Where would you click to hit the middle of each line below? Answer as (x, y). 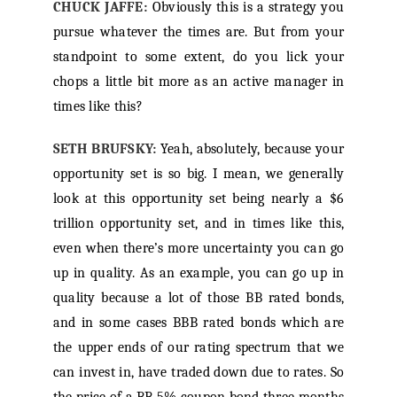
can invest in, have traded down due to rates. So (198, 373)
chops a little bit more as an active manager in (198, 82)
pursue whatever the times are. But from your (198, 32)
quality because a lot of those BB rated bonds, (198, 298)
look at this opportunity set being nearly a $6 (198, 199)
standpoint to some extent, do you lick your (198, 57)
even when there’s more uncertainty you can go (198, 249)
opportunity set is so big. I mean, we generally (198, 174)
